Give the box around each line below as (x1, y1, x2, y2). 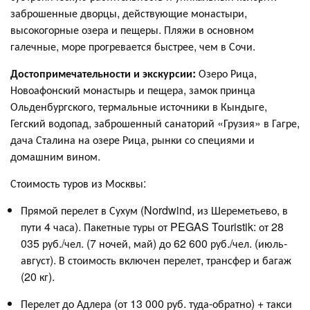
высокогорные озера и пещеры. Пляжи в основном (10, 21, 254, 37)
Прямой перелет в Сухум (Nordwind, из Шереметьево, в (21, 202, 288, 218)
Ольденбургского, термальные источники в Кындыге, (10, 98, 267, 114)
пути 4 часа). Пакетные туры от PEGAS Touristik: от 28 (21, 219, 284, 235)
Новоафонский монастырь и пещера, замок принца (10, 82, 255, 98)
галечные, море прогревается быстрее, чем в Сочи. (10, 38, 255, 54)
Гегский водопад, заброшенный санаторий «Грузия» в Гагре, (10, 115, 300, 131)
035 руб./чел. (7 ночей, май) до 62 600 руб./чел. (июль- (21, 235, 287, 251)
